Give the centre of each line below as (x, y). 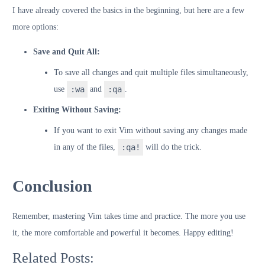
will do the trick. (173, 147)
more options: (35, 27)
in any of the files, (86, 147)
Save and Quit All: (67, 51)
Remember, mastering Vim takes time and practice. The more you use (129, 216)
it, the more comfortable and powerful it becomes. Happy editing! (123, 232)
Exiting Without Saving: (77, 109)
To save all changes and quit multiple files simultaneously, (151, 72)
